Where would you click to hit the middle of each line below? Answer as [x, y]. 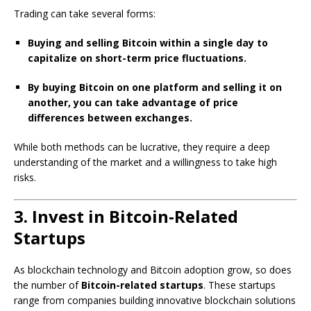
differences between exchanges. [110, 118]
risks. [25, 177]
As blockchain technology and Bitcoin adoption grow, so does [153, 270]
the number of [48, 285]
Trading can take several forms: [85, 14]
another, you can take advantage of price [133, 102]
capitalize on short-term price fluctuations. [137, 58]
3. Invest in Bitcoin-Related [126, 216]
